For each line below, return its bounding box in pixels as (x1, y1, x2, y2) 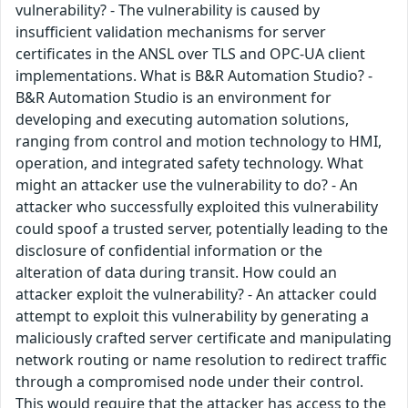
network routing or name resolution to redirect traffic (15, 350, 387, 370)
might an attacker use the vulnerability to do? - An (15, 175, 358, 195)
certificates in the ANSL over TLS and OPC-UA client (15, 44, 365, 64)
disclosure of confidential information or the (15, 240, 322, 260)
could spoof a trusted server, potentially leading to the (15, 219, 388, 239)
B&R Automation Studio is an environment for (15, 87, 331, 107)
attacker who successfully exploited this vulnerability (15, 197, 378, 217)
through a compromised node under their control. (15, 372, 363, 392)
